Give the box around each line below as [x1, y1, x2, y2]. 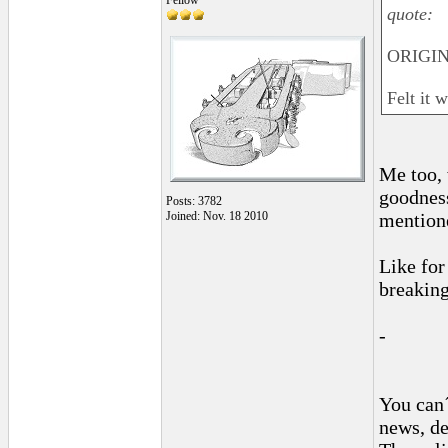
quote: [386, 4, 433, 24]
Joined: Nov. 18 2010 [165, 209, 268, 223]
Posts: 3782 [165, 194, 222, 208]
